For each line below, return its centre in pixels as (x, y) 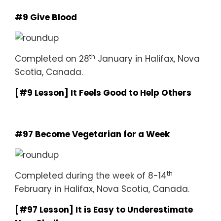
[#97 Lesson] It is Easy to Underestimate (104, 210)
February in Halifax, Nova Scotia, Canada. (102, 189)
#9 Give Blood (46, 17)
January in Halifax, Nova (147, 59)
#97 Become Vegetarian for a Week (92, 134)
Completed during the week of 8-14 (91, 176)
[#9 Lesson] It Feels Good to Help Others (103, 93)
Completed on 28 (52, 59)
